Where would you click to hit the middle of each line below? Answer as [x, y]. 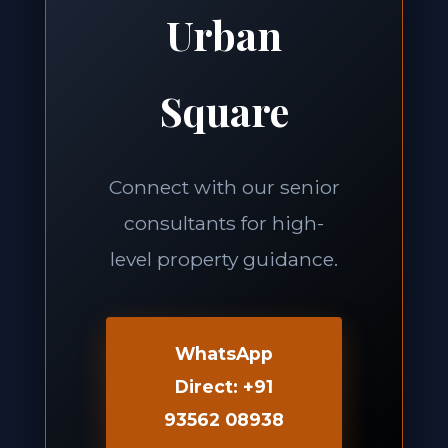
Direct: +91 [224, 386]
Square [224, 110]
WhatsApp [224, 353]
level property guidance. [224, 259]
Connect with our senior [224, 187]
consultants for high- [224, 223]
